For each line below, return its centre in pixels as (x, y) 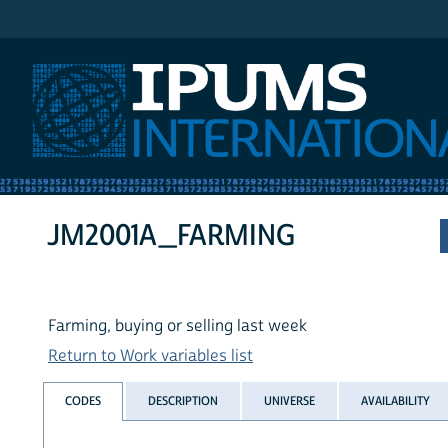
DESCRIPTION (182, 400)
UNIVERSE (289, 400)
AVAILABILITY (396, 400)
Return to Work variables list (150, 356)
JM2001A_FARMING (171, 236)
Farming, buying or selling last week (177, 326)
